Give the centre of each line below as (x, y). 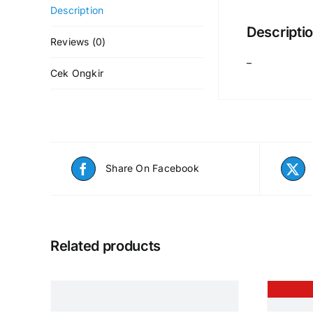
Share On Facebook (152, 168)
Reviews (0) (78, 41)
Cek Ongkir (77, 73)
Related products (106, 246)
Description (77, 10)
